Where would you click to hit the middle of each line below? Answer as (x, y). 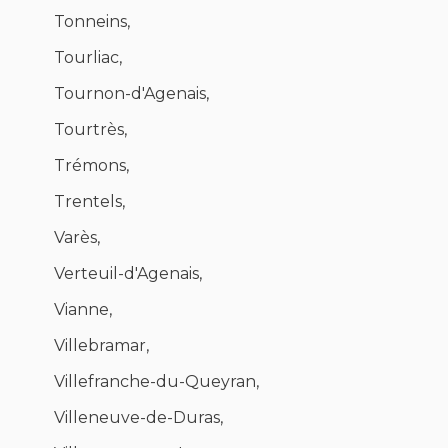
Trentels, (89, 202)
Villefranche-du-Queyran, (156, 382)
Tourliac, (88, 58)
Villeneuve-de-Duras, (138, 418)
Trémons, (91, 166)
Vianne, (83, 310)
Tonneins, (92, 22)
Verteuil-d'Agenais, (128, 274)
